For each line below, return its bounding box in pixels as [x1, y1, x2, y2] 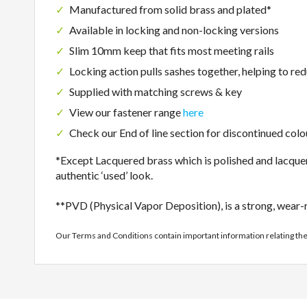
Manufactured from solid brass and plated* [69, 3, 271, 16]
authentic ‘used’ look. [56, 169, 153, 182]
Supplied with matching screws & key [69, 85, 242, 98]
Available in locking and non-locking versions [69, 23, 279, 36]
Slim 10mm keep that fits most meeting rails [69, 44, 274, 57]
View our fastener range [69, 106, 183, 119]
